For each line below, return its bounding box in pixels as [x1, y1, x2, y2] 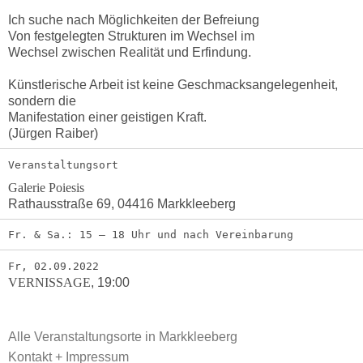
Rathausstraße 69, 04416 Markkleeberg [7, 196, 236, 211]
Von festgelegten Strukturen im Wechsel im [7, 29, 254, 44]
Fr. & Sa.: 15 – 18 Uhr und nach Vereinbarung [7, 228, 293, 241]
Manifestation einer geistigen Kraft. [7, 110, 207, 125]
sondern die [7, 94, 76, 109]
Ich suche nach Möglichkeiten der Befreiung [7, 13, 259, 28]
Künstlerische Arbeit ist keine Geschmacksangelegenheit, [7, 78, 338, 92]
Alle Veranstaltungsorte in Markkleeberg [7, 329, 237, 344]
